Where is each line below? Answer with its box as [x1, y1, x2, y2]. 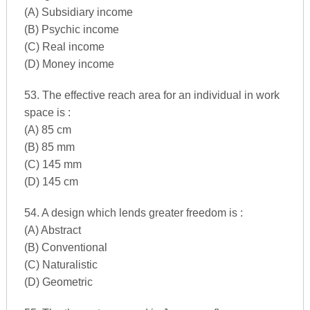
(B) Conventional [24, 241, 107, 253]
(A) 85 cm [24, 123, 71, 136]
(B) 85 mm [24, 140, 75, 153]
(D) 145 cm [24, 175, 78, 188]
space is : [24, 106, 71, 118]
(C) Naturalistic [24, 258, 98, 271]
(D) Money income [24, 57, 114, 70]
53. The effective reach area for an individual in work [24, 89, 280, 101]
